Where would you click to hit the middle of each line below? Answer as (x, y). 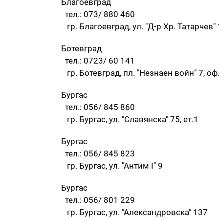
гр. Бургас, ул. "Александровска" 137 (134, 212)
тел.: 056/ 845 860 (98, 107)
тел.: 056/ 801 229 (98, 200)
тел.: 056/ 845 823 (98, 154)
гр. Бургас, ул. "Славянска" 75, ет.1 (130, 120)
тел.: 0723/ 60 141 (98, 61)
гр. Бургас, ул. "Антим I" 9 (112, 166)
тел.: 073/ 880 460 (98, 14)
